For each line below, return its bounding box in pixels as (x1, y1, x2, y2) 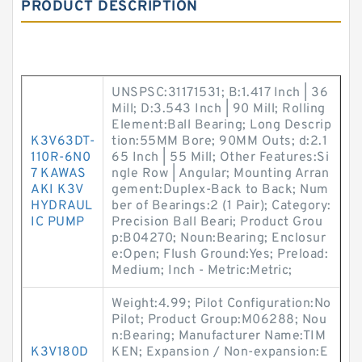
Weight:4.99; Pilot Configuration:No (112, 296, 331, 312)
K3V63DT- (31, 133, 95, 149)
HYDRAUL (31, 198, 93, 214)
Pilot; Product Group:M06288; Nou (112, 312, 326, 328)
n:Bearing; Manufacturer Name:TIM (112, 328, 326, 344)
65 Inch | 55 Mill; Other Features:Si (112, 149, 329, 166)
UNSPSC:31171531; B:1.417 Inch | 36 (112, 85, 328, 101)
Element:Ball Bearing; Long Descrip (112, 117, 331, 133)
